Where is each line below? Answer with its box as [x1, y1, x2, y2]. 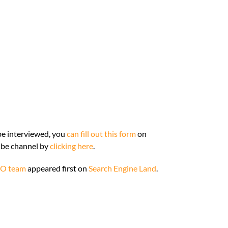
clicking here [50, 140, 93, 151]
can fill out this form [67, 128, 136, 138]
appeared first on [26, 163, 89, 173]
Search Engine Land [89, 163, 156, 173]
